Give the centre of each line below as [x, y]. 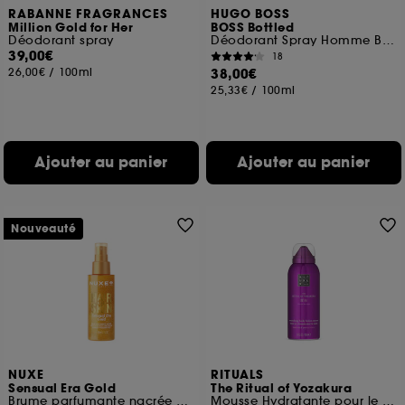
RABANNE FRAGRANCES [89, 14]
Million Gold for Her [71, 28]
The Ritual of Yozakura [282, 389]
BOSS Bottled [253, 28]
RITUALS [238, 375]
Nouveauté [44, 229]
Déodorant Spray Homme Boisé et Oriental [388, 40]
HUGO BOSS [251, 14]
